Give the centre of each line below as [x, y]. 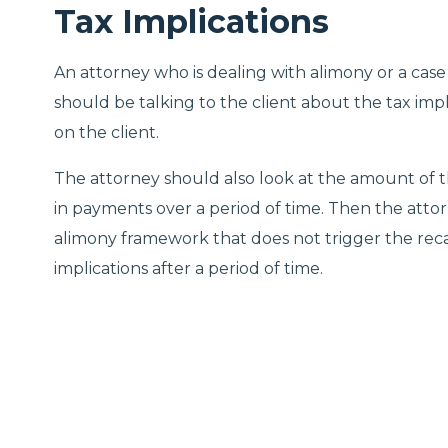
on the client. [106, 132]
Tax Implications [191, 21]
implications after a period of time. [188, 268]
